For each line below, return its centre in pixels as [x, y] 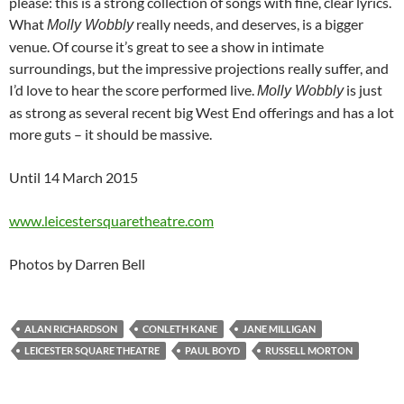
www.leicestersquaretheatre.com [111, 221]
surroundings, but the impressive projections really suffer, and [199, 69]
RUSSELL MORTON [309, 351]
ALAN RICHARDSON [71, 329]
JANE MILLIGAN [279, 329]
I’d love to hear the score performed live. [133, 90]
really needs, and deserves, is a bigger [248, 24]
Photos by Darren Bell [77, 264]
